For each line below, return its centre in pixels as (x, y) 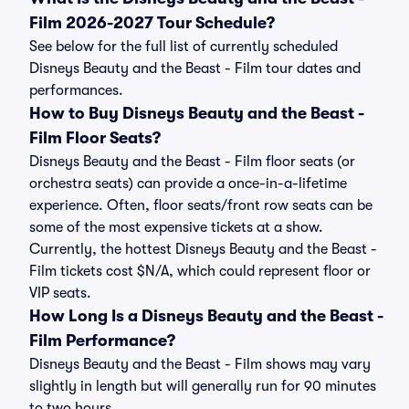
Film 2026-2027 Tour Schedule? (152, 23)
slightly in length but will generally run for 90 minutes (203, 386)
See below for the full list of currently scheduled (184, 47)
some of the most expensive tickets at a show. (176, 227)
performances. (76, 90)
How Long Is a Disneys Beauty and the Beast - (206, 316)
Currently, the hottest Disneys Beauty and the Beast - (203, 249)
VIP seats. (60, 293)
